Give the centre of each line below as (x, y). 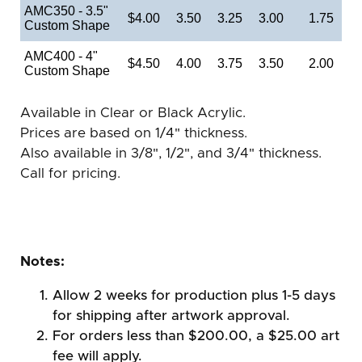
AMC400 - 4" (61, 56)
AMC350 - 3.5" (66, 11)
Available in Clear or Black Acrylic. (133, 112)
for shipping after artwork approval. (171, 315)
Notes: (42, 261)
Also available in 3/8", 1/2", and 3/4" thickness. (171, 153)
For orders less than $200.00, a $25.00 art (196, 335)
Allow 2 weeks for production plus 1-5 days (194, 295)
